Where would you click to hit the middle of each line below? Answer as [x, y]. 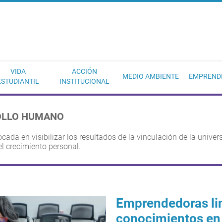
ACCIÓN [84, 71]
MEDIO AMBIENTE [151, 76]
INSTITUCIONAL [84, 81]
